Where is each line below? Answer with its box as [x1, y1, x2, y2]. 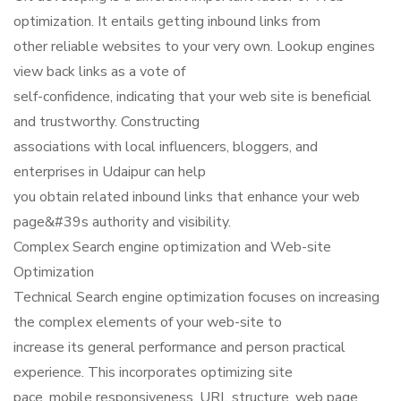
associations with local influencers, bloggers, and [13, 137, 318, 157]
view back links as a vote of [13, 62, 185, 81]
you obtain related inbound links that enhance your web [13, 187, 360, 207]
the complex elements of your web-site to [13, 312, 282, 332]
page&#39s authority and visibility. [13, 212, 231, 232]
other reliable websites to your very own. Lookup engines [13, 37, 375, 56]
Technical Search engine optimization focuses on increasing [13, 287, 380, 307]
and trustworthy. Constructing [13, 112, 200, 132]
